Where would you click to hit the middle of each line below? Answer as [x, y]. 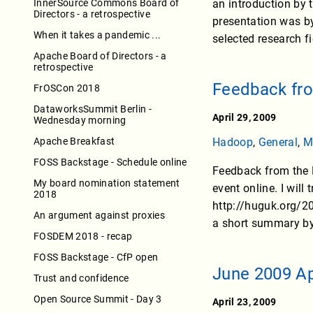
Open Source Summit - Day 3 [98, 299]
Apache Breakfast [74, 141]
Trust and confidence [81, 278]
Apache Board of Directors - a [100, 56]
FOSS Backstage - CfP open [96, 257]
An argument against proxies [99, 215]
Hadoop [233, 143]
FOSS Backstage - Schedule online [110, 162]
